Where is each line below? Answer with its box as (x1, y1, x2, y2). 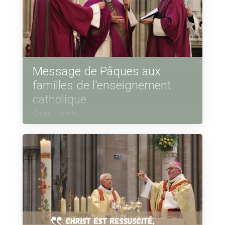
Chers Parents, (32, 109, 79, 119)
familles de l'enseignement (32, 78, 171, 93)
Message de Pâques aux (32, 64, 161, 79)
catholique (32, 92, 86, 107)
